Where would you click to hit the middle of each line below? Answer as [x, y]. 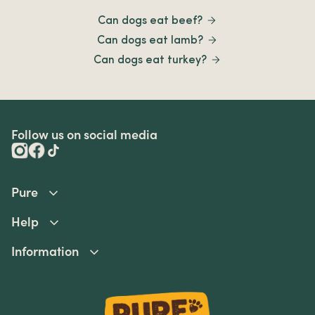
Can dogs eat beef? [150, 21]
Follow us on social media [84, 134]
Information [45, 251]
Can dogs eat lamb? [150, 40]
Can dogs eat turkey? [150, 60]
